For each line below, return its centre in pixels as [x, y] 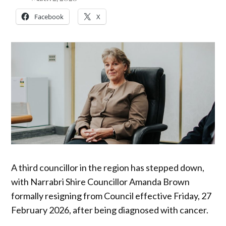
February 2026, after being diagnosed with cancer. [110, 210]
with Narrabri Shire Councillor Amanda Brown [101, 181]
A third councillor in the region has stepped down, [108, 167]
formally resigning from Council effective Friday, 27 [111, 195]
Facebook [49, 16]
